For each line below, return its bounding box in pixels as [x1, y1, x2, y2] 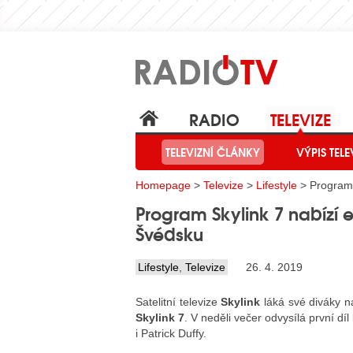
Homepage [136, 179, 191, 191]
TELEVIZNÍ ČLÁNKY [165, 143, 260, 162]
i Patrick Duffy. [136, 327, 206, 340]
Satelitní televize [136, 295, 221, 308]
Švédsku [136, 220, 203, 247]
